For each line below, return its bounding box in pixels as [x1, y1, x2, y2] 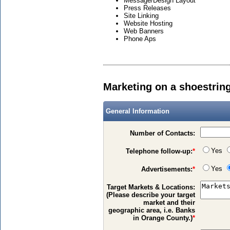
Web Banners [124, 27, 164, 35]
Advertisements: [141, 165, 193, 174]
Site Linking [124, 12, 159, 20]
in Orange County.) [133, 214, 193, 222]
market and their [143, 199, 196, 207]
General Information [106, 107, 169, 116]
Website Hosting [124, 20, 172, 27]
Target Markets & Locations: [107, 183, 196, 191]
